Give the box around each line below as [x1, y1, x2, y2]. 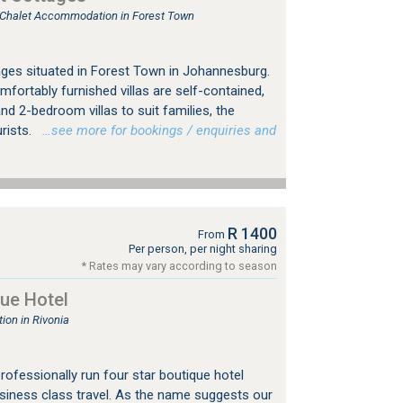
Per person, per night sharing [128, 242, 277, 255]
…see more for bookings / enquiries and [34, 122, 276, 139]
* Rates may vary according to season [81, 259, 277, 273]
